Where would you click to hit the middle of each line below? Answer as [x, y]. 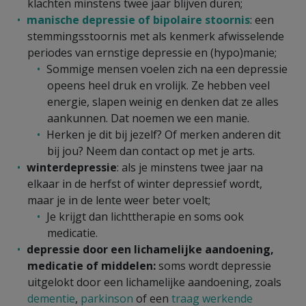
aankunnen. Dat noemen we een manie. [148, 118]
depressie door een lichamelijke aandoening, [150, 249]
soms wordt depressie [215, 265]
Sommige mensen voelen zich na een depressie [167, 69]
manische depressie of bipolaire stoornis [138, 19]
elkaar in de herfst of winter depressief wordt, [145, 183]
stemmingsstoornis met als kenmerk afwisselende [156, 36]
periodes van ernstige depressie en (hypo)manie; [152, 52]
